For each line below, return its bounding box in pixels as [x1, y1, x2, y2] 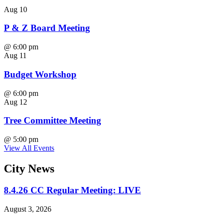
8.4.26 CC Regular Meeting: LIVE [4, 185, 141, 195]
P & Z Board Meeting [4, 23, 90, 33]
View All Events [4, 144, 54, 152]
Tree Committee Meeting [4, 115, 101, 126]
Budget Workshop [4, 69, 77, 79]
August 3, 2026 [4, 204, 51, 213]
